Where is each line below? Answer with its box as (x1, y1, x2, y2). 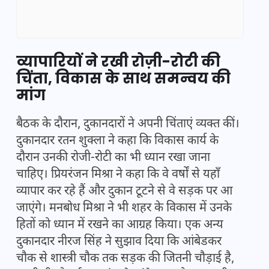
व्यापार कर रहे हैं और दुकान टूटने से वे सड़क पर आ (16, 184, 232, 200)
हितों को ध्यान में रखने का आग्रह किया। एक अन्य (16, 217, 223, 234)
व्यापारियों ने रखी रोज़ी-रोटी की (16, 52, 220, 72)
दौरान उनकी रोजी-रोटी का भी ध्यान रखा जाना (16, 150, 210, 166)
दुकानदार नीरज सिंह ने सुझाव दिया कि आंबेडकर (16, 234, 222, 250)
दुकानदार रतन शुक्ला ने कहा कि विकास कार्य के (16, 133, 219, 150)
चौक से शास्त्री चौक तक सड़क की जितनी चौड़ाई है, (16, 251, 234, 267)
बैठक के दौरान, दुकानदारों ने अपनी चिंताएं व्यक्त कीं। (16, 116, 240, 133)
